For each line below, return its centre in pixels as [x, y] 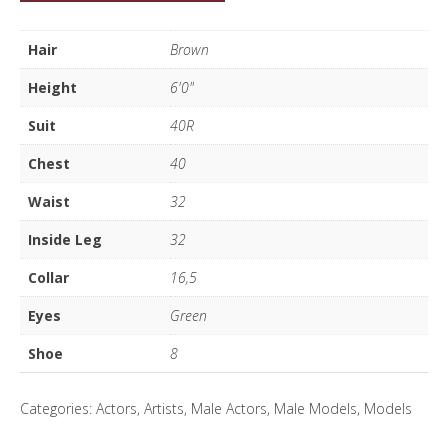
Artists [164, 409]
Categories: [58, 409]
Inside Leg [65, 239]
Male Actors [229, 409]
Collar [48, 277]
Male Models [315, 409]
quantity [45, 28]
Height [52, 87]
